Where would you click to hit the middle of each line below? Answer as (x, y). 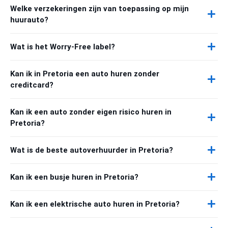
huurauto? (29, 20)
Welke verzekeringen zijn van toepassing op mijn (99, 8)
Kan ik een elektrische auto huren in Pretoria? (95, 204)
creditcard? (32, 85)
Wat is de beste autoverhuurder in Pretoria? (92, 150)
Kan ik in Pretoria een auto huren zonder (85, 74)
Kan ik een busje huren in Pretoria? (74, 177)
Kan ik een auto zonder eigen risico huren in (91, 112)
